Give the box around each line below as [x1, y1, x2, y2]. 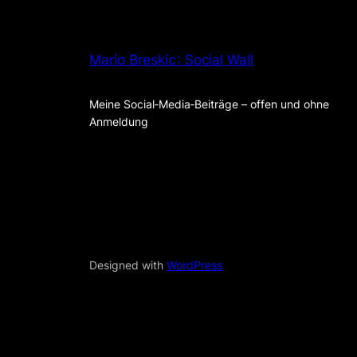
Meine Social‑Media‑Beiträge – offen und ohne [89, 96, 329, 111]
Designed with [89, 257, 167, 272]
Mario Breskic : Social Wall [89, 52, 253, 69]
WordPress [167, 257, 222, 272]
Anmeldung [89, 114, 148, 128]
